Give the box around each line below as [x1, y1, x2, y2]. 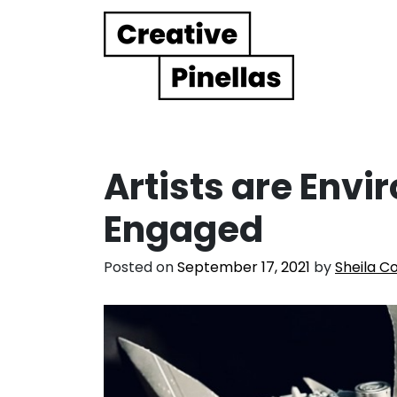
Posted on [104, 256, 177, 277]
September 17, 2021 [177, 256, 310, 277]
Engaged [104, 204, 263, 254]
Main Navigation [13, 51, 256, 91]
